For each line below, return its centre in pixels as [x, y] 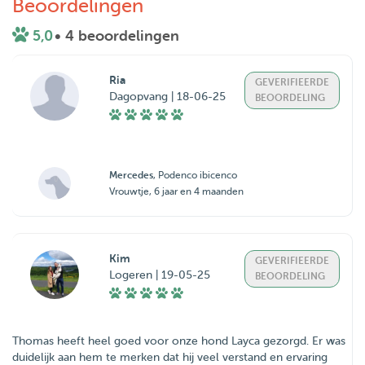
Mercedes [132, 175]
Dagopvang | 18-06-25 [168, 97]
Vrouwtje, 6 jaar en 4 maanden [177, 191]
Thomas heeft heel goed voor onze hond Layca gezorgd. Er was [179, 341]
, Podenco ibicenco [196, 175]
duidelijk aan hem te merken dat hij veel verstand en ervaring [170, 357]
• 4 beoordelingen [117, 36]
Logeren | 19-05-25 [160, 275]
